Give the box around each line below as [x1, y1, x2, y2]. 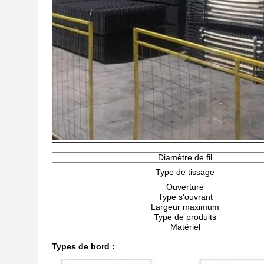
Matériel [170, 222, 200, 232]
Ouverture [166, 182, 204, 192]
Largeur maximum [151, 202, 219, 212]
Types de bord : [52, 242, 115, 251]
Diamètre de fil [158, 153, 212, 162]
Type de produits [154, 212, 216, 222]
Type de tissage [156, 167, 214, 177]
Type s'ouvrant [157, 192, 213, 202]
